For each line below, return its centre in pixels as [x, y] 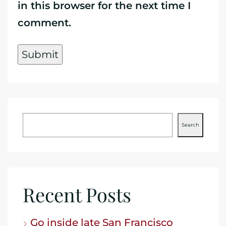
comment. [44, 22]
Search [190, 125]
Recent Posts [77, 194]
